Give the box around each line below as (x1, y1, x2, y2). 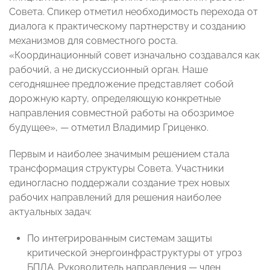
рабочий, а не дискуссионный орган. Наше (9, 64, 208, 76)
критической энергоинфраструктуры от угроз (27, 247, 242, 259)
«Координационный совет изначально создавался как (9, 49, 260, 61)
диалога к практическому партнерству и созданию (9, 20, 245, 33)
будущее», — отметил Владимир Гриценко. (9, 122, 209, 134)
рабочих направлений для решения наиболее (9, 192, 221, 204)
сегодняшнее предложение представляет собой (9, 78, 234, 90)
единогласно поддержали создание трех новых (9, 177, 230, 189)
